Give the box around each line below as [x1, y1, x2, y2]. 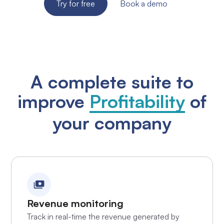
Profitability [89, 90, 185, 113]
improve [17, 90, 89, 113]
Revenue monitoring [26, 196, 123, 209]
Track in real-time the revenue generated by [26, 211, 179, 221]
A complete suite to [30, 70, 193, 93]
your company [52, 111, 171, 134]
